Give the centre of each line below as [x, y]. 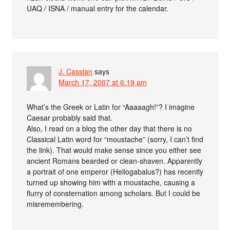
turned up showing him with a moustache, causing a [111, 182]
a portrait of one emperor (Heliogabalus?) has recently [115, 171]
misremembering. [55, 204]
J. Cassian [76, 71]
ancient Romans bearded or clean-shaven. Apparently [115, 160]
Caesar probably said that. [70, 117]
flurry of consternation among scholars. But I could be [114, 193]
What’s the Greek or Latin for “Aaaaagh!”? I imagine [111, 107]
